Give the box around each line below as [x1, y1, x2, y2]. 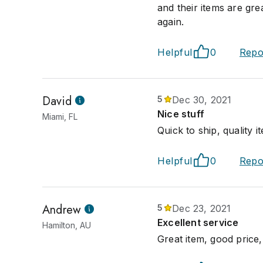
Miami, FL [42, 112, 77, 122]
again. [157, 16, 184, 28]
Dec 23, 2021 [172, 203, 231, 214]
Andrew [42, 201, 82, 218]
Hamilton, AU [42, 220, 91, 230]
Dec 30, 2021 [172, 94, 232, 106]
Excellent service [157, 217, 239, 228]
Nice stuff [157, 108, 204, 120]
